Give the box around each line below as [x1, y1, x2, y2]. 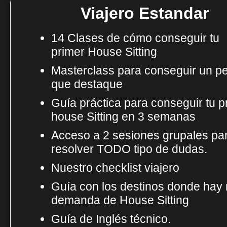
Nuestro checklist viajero [51, 161, 182, 174]
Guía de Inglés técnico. [51, 212, 174, 225]
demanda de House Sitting [51, 193, 189, 207]
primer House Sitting [51, 45, 157, 58]
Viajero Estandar [80, 4, 209, 22]
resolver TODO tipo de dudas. [51, 142, 207, 156]
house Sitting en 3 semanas [51, 109, 199, 123]
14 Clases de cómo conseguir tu [51, 31, 219, 45]
